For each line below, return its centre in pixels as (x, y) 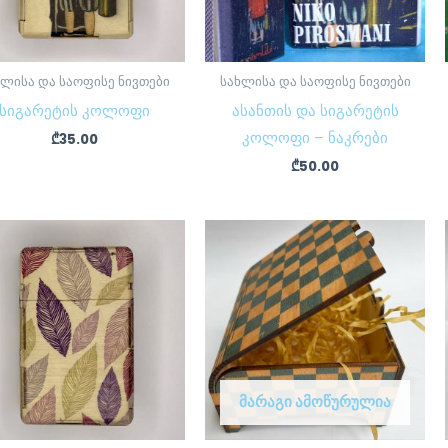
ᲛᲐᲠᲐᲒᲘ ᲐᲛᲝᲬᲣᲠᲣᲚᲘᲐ (315, 401)
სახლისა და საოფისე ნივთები (315, 82)
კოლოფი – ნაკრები (315, 137)
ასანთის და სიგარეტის (315, 110)
